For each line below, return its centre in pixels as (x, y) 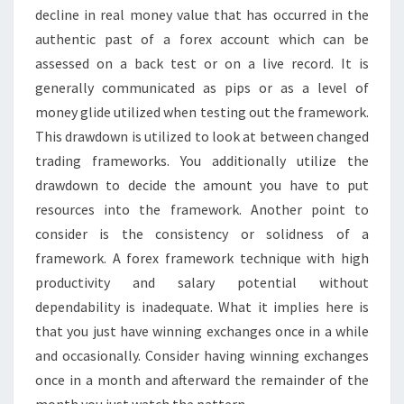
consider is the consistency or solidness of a (202, 233)
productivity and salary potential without (202, 282)
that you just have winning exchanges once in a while (202, 331)
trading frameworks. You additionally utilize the (202, 160)
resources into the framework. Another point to (202, 209)
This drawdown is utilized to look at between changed (202, 136)
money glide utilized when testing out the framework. (202, 111)
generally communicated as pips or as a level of (202, 87)
